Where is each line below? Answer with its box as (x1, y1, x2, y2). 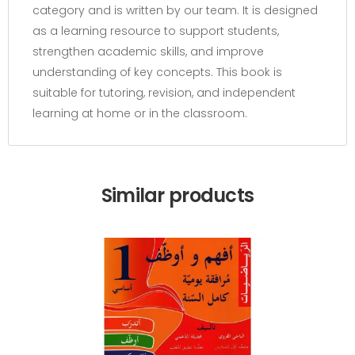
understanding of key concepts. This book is (32, 64, 282, 81)
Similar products (101, 182, 254, 209)
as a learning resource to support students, (32, 23, 279, 40)
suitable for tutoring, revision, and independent (32, 85, 296, 101)
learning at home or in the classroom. (32, 105, 247, 122)
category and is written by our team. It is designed (32, 2, 318, 19)
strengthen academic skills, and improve (32, 44, 264, 60)
